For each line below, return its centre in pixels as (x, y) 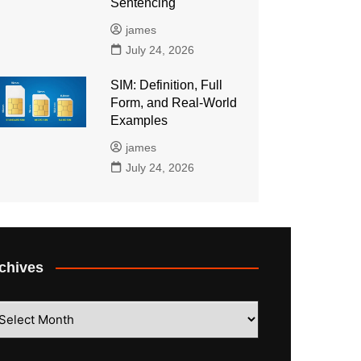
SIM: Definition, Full (166, 85)
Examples (139, 120)
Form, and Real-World (173, 102)
